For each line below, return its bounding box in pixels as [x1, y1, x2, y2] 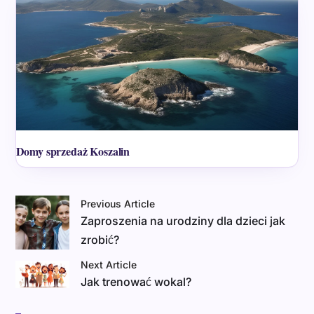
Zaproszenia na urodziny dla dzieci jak [81, 213, 286, 228]
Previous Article [81, 197, 156, 210]
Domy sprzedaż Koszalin [15, 142, 130, 159]
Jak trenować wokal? [81, 275, 192, 289]
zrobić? [81, 232, 120, 247]
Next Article [81, 259, 137, 271]
